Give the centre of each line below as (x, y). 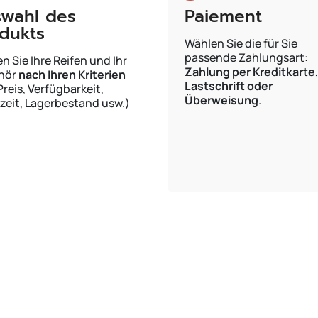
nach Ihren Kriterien (72, 75)
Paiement (223, 16)
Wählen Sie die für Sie (241, 43)
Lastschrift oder (229, 86)
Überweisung (221, 100)
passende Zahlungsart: (246, 57)
